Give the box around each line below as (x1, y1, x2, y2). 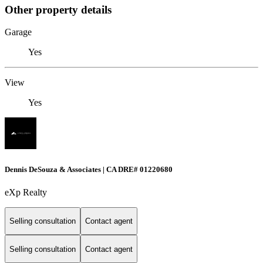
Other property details (5, 3, 112, 16)
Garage (5, 27, 32, 38)
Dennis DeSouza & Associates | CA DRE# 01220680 (5, 164, 173, 174)
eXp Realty (5, 187, 47, 197)
